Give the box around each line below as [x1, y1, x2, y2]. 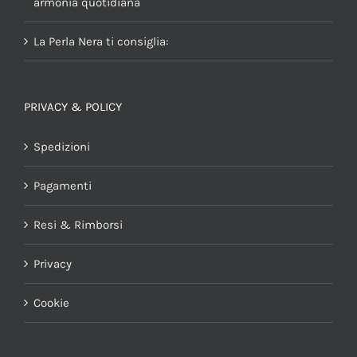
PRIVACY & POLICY [24, 100, 122, 115]
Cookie [33, 296, 69, 311]
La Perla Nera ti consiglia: [33, 34, 168, 49]
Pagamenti [33, 178, 92, 194]
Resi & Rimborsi [33, 218, 123, 233]
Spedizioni [33, 139, 90, 155]
